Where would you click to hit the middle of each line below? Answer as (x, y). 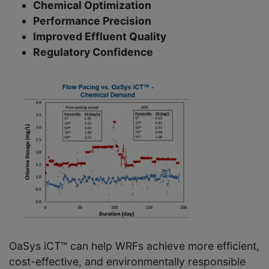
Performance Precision (92, 20)
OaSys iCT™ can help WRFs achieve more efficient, (134, 246)
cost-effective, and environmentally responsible (127, 261)
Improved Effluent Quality (100, 36)
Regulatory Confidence (93, 52)
